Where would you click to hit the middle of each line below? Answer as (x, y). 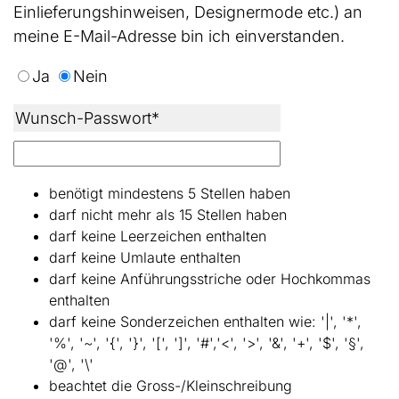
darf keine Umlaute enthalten (145, 257)
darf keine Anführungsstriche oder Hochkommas (210, 278)
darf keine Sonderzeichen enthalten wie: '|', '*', (205, 321)
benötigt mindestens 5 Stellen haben (170, 193)
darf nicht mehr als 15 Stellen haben (168, 214)
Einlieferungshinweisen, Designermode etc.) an (188, 12)
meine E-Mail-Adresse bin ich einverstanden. (179, 36)
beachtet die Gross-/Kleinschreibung (171, 385)
